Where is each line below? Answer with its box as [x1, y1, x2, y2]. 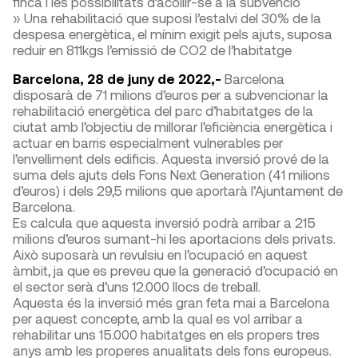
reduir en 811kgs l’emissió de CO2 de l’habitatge [13, 42, 292, 58]
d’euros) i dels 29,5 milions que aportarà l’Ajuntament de [13, 182, 343, 198]
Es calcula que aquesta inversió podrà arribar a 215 [13, 214, 316, 230]
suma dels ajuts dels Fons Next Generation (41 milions [13, 166, 330, 182]
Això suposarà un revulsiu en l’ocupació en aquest [13, 246, 308, 262]
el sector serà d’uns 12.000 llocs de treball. [13, 278, 264, 294]
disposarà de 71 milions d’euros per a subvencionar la [13, 86, 328, 102]
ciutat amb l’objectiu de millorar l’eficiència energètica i [13, 118, 332, 134]
